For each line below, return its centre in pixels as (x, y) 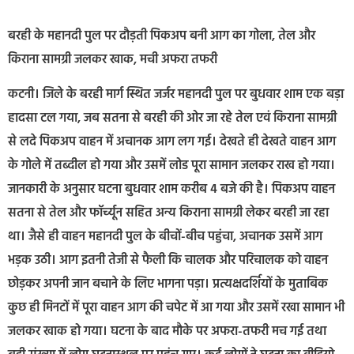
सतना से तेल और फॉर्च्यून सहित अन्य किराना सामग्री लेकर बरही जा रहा (168, 214)
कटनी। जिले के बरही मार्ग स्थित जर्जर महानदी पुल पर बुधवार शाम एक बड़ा (176, 95)
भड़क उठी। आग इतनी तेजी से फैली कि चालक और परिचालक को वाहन (168, 261)
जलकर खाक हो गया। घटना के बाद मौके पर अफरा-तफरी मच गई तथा (167, 332)
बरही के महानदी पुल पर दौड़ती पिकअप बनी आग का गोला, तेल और (162, 37)
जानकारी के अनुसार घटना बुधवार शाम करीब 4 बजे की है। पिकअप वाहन (171, 190)
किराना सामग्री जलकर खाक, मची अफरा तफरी (113, 60)
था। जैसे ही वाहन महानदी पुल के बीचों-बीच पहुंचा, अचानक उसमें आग (165, 237)
